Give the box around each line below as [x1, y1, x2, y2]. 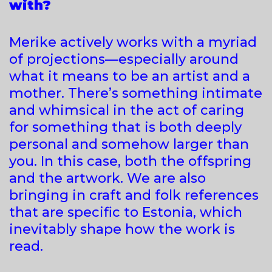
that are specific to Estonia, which [9, 203, 242, 220]
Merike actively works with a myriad [9, 33, 257, 50]
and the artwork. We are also [9, 169, 206, 186]
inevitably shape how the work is [9, 220, 235, 237]
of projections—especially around [9, 50, 239, 67]
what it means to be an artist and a [9, 67, 250, 84]
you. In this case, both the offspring [9, 152, 251, 169]
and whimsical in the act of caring [9, 101, 244, 118]
